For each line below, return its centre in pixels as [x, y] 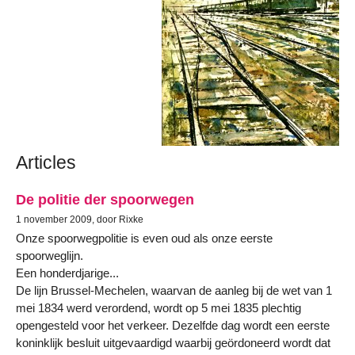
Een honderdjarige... [67, 273]
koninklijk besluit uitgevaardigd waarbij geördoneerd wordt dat [173, 343]
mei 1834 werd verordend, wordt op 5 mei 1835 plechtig [158, 308]
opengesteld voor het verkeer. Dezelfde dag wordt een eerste [173, 326]
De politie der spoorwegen [105, 200]
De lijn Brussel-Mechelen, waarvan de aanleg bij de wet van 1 [174, 291]
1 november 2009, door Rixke [80, 220]
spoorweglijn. [50, 256]
